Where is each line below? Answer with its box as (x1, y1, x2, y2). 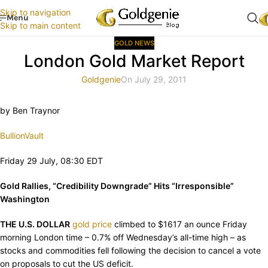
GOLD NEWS (114, 39, 154, 47)
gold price (72, 219, 112, 230)
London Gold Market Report (23, 51, 245, 72)
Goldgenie (81, 74, 121, 85)
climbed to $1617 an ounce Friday (112, 219, 247, 230)
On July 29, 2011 (121, 74, 187, 85)
